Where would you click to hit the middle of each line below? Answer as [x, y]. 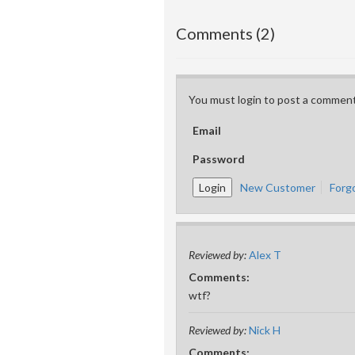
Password [219, 159]
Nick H [265, 330]
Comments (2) [225, 33]
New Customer [278, 187]
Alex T [265, 255]
